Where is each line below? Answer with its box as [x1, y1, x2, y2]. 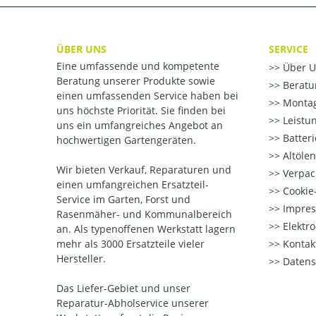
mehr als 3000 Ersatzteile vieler [56, 237, 205, 250]
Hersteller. [56, 252, 106, 265]
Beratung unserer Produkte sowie [56, 74, 215, 87]
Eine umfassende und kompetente [56, 59, 219, 73]
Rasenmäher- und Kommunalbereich [56, 207, 232, 221]
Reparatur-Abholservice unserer [56, 296, 209, 310]
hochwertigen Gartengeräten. [56, 133, 196, 147]
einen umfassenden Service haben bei [56, 89, 238, 102]
